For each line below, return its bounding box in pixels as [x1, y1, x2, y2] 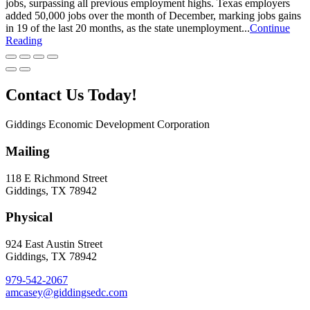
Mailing [6, 144, 50, 158]
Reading [6, 35, 42, 47]
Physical [6, 210, 53, 225]
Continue [250, 22, 290, 35]
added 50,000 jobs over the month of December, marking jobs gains [6, 10, 301, 22]
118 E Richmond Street [6, 172, 107, 184]
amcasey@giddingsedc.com [6, 286, 127, 299]
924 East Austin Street [6, 238, 102, 250]
